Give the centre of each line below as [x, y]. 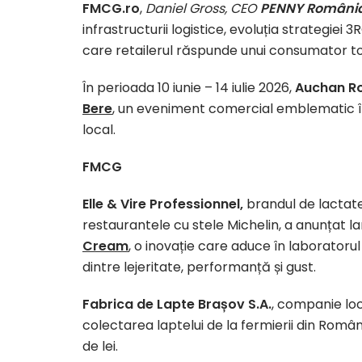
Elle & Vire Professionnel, [163, 204]
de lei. [100, 346]
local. [99, 130]
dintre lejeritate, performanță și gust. [199, 267]
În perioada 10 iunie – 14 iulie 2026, [189, 88]
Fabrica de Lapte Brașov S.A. [177, 304]
